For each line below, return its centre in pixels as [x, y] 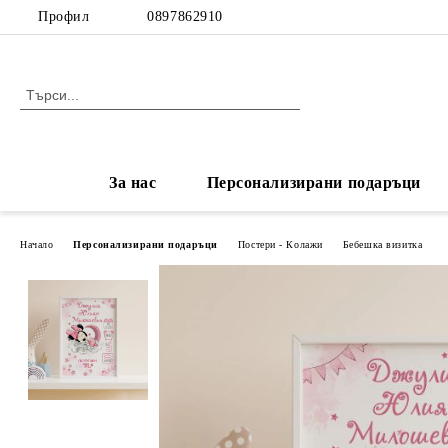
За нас [133, 182]
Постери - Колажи [280, 244]
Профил [64, 16]
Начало [37, 244]
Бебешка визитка [382, 244]
